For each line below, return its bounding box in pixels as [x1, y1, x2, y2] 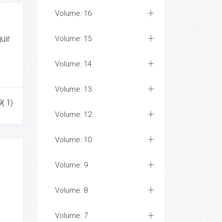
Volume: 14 [55, 59, 92, 68]
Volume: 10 [55, 135, 92, 144]
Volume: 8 [55, 186, 88, 195]
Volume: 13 [55, 85, 92, 94]
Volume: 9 [55, 161, 88, 169]
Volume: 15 [55, 34, 92, 43]
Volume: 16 [55, 9, 92, 18]
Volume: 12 [55, 110, 92, 119]
